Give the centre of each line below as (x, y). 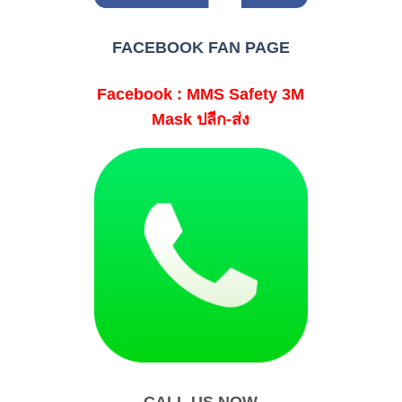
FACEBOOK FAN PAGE (201, 48)
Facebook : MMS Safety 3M (201, 94)
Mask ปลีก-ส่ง (201, 119)
